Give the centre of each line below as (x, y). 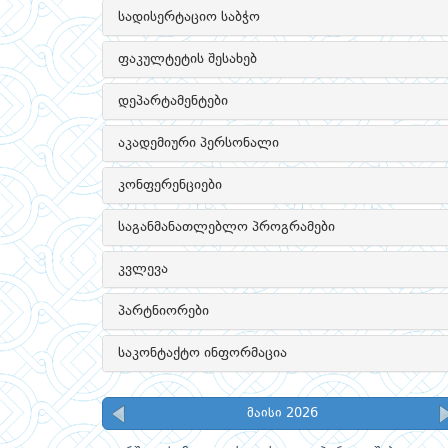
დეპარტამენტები (173, 101)
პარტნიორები (163, 311)
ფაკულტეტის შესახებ (187, 59)
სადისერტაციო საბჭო (189, 17)
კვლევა (143, 269)
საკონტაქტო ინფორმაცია (202, 353)
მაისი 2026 (282, 413)
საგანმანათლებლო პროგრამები (226, 227)
